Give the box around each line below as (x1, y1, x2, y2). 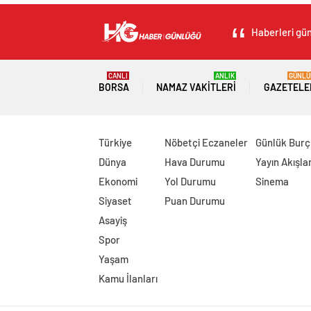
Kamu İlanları (99, 272, 158, 285)
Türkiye (99, 136, 132, 149)
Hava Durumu (165, 155, 226, 168)
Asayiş (99, 214, 127, 226)
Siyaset (99, 194, 132, 207)
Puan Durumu (165, 194, 226, 207)
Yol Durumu (165, 175, 217, 187)
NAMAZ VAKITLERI (156, 81, 237, 93)
